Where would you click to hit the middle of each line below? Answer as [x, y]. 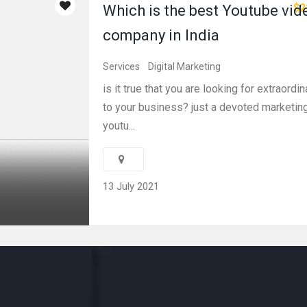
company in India [161, 35]
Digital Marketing [184, 66]
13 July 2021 [131, 186]
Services [121, 66]
